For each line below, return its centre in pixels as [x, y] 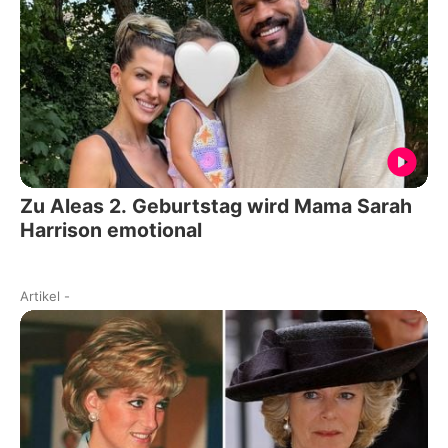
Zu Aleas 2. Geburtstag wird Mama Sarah [216, 205]
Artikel [40, 295]
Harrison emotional [111, 229]
